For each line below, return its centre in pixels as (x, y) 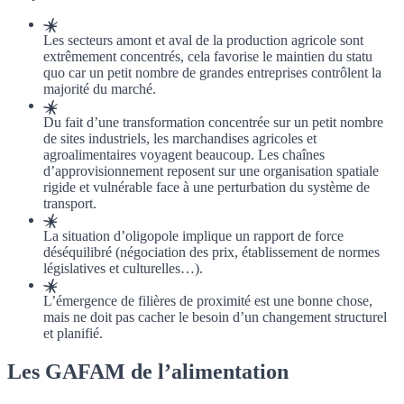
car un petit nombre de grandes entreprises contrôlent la (223, 73)
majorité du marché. (100, 89)
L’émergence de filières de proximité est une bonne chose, (208, 301)
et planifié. (73, 334)
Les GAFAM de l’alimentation (148, 372)
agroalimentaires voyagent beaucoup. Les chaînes (184, 154)
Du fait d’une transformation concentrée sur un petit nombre (213, 122)
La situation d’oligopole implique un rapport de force (193, 235)
